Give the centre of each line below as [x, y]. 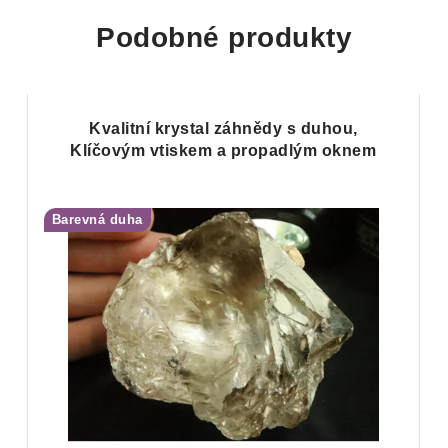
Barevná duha [97, 219]
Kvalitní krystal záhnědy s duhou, [223, 128]
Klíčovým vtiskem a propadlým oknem [223, 150]
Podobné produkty [224, 37]
